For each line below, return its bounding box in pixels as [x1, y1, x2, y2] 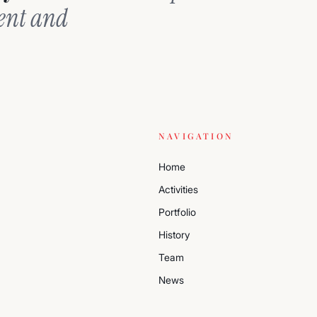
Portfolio [158, 206, 196, 218]
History [158, 229, 190, 241]
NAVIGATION [158, 130, 234, 142]
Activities [158, 183, 198, 195]
